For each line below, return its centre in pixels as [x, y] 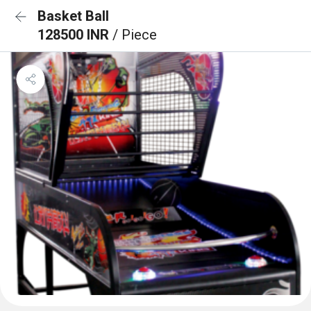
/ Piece [135, 35]
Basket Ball [73, 16]
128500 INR [75, 35]
